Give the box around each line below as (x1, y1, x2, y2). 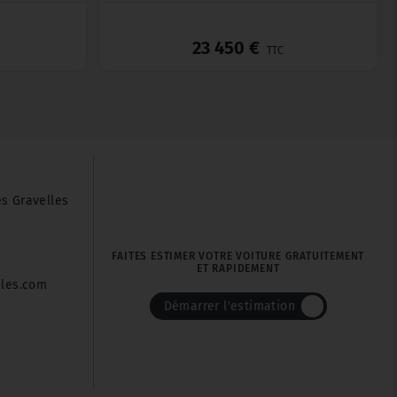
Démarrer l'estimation (163, 299, 295, 315)
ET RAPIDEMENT (197, 262, 280, 276)
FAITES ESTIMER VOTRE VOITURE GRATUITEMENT (112, 250, 365, 263)
